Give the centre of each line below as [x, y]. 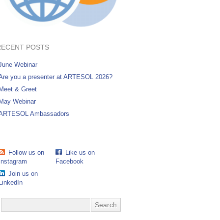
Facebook [70, 162]
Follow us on [27, 153]
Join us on [23, 174]
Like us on [80, 153]
